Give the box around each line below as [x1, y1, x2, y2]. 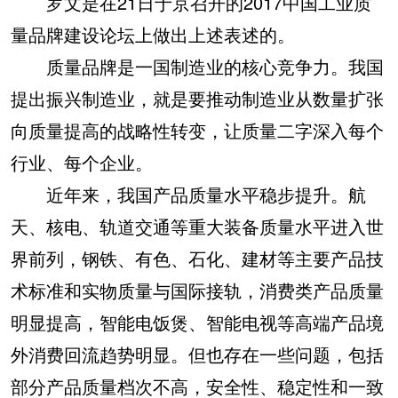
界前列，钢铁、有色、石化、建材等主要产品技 [11, 245, 384, 271]
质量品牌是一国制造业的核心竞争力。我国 [11, 53, 384, 79]
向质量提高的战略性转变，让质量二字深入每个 [11, 117, 384, 143]
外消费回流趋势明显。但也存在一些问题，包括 [11, 341, 384, 367]
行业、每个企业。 [11, 149, 153, 175]
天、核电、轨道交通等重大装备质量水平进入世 [11, 213, 384, 239]
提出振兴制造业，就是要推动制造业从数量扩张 [11, 85, 384, 111]
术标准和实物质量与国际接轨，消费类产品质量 [11, 277, 384, 303]
